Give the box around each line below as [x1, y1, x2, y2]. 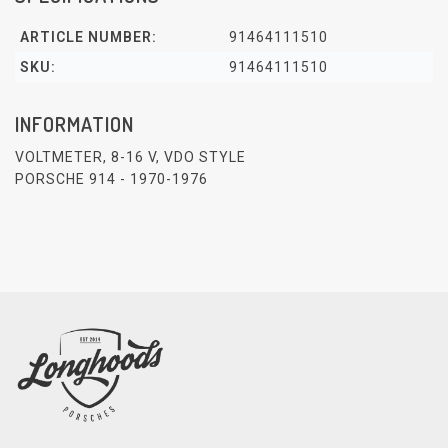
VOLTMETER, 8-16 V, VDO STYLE [15, 149, 246, 166]
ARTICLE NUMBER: [20, 29, 157, 45]
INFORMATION [15, 111, 134, 137]
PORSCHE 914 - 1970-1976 [15, 171, 208, 188]
